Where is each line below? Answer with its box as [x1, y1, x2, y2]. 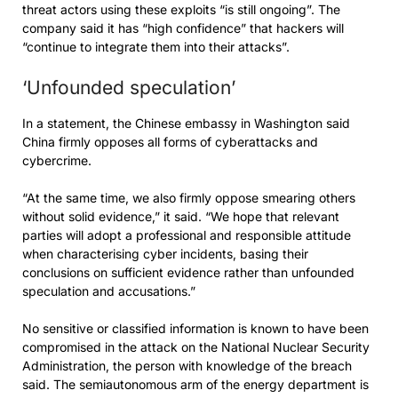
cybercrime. [22, 152, 92, 168]
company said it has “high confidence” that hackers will [22, 20, 344, 36]
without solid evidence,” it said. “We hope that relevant [22, 208, 339, 224]
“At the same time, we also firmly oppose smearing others [22, 189, 355, 205]
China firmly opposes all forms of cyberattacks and [22, 133, 318, 149]
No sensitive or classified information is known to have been [22, 320, 369, 336]
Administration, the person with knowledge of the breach [22, 357, 352, 373]
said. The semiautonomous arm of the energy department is [22, 376, 369, 392]
